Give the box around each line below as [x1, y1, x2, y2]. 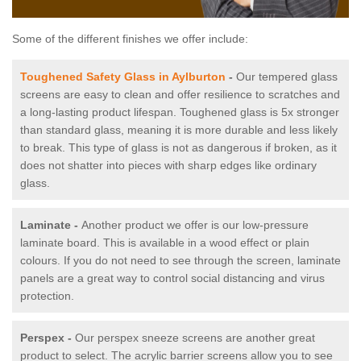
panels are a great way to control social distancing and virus [20, 272, 325, 285]
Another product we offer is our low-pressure [81, 218, 309, 232]
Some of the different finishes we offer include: [12, 32, 248, 46]
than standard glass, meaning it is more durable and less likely [20, 123, 338, 137]
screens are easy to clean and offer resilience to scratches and [20, 88, 340, 102]
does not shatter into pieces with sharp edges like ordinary [20, 159, 317, 172]
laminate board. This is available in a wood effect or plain [20, 236, 309, 250]
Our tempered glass [236, 70, 338, 84]
